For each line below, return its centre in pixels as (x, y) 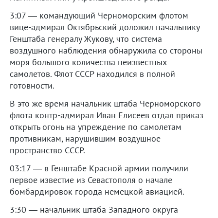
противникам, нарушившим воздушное (85, 138)
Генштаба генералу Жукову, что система (86, 38)
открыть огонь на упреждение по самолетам (96, 127)
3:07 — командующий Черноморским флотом (99, 15)
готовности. (32, 85)
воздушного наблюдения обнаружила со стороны (106, 50)
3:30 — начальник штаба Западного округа (94, 209)
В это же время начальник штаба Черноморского (105, 103)
